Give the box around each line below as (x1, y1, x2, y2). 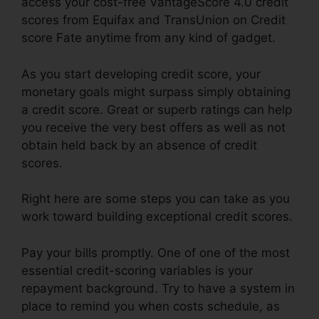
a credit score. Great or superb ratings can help (21, 102, 292, 117)
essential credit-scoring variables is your (21, 263, 253, 278)
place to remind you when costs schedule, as (21, 298, 280, 313)
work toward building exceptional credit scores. (21, 209, 293, 224)
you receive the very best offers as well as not (21, 120, 286, 135)
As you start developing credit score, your (21, 66, 261, 81)
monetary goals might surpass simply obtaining (21, 84, 291, 99)
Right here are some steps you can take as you (21, 192, 290, 206)
